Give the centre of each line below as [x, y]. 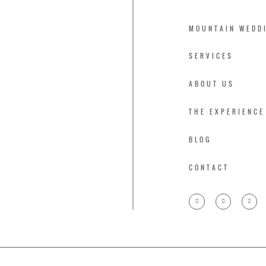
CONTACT [209, 168]
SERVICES [211, 56]
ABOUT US [212, 84]
